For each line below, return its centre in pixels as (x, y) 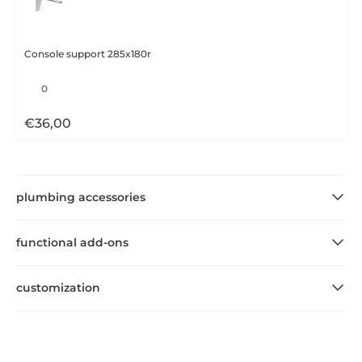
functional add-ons (72, 242)
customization (58, 287)
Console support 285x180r (88, 53)
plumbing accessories (81, 197)
